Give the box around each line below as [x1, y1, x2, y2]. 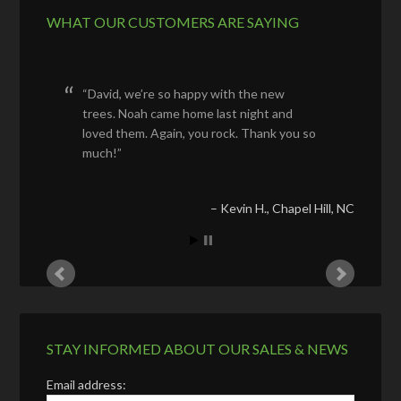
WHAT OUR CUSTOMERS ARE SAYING [47, 13, 300, 30]
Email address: [47, 376, 127, 392]
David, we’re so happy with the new [88, 85, 286, 101]
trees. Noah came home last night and [82, 105, 294, 121]
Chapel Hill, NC [271, 200, 354, 216]
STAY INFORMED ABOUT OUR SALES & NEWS [47, 339, 349, 357]
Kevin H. [219, 200, 267, 216]
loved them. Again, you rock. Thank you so [82, 124, 317, 141]
